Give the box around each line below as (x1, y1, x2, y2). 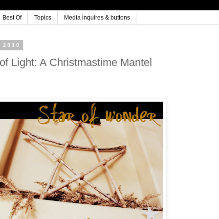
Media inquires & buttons (64, 14, 130, 22)
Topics (34, 14, 51, 22)
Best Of (2, 14, 22, 22)
